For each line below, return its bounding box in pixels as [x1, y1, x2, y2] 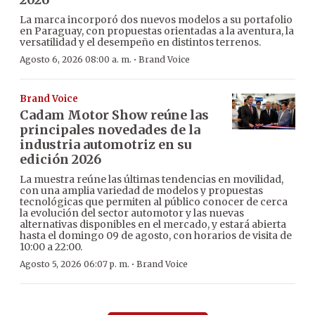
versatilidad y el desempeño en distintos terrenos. [20, 36, 261, 49]
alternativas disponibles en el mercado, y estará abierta [20, 218, 286, 231]
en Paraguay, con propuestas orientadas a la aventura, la [20, 25, 294, 38]
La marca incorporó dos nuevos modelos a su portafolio [20, 13, 292, 27]
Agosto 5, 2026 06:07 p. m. [20, 259, 129, 270]
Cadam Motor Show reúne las [20, 107, 209, 124]
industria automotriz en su [20, 136, 191, 153]
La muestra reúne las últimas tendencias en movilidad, [20, 173, 283, 186]
